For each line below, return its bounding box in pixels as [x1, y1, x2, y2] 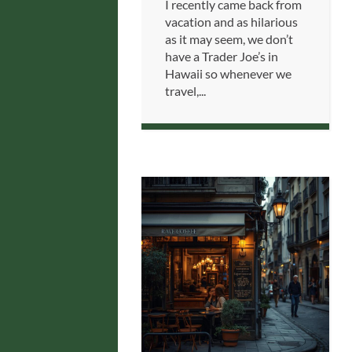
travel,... [165, 83, 206, 99]
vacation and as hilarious [165, 14, 298, 30]
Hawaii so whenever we [165, 66, 291, 82]
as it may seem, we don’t [165, 31, 293, 47]
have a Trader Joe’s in [165, 49, 278, 64]
